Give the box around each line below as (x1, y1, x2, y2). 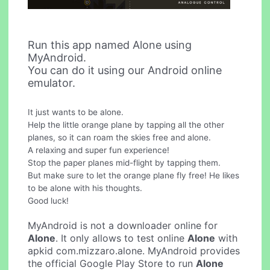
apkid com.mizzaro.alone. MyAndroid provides (28, 245, 240, 257)
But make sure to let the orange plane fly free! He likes (28, 171, 240, 181)
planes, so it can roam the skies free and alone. (28, 133, 212, 143)
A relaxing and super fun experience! (28, 145, 170, 155)
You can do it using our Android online (28, 63, 222, 77)
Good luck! (28, 196, 69, 206)
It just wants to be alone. (28, 107, 124, 118)
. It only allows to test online (55, 232, 188, 245)
